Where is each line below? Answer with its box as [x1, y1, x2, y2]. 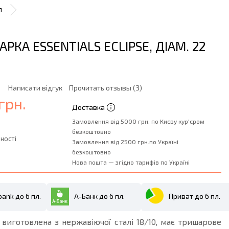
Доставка [72, 103, 105, 111]
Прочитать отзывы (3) [69, 83, 142, 92]
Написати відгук [8, 83, 62, 92]
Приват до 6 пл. [169, 192, 220, 200]
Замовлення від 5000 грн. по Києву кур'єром [72, 118, 204, 125]
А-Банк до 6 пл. [74, 192, 125, 200]
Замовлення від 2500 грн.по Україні [72, 138, 178, 145]
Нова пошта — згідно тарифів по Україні [72, 158, 190, 166]
